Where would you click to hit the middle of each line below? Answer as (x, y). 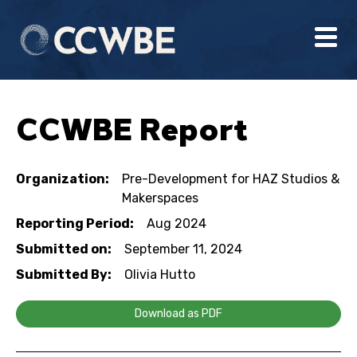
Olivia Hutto (160, 275)
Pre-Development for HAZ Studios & (231, 179)
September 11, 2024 (183, 249)
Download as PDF (178, 314)
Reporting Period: (75, 224)
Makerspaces (160, 198)
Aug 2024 (177, 224)
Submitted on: (64, 249)
